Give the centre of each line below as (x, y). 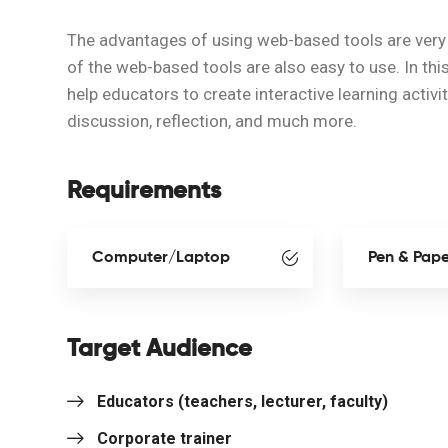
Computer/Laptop (161, 258)
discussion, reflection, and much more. (212, 121)
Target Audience (159, 349)
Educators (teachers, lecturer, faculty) (242, 401)
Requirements (144, 191)
